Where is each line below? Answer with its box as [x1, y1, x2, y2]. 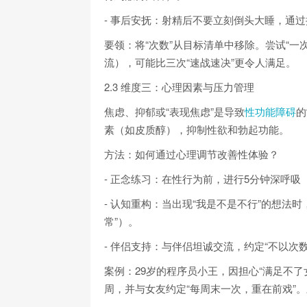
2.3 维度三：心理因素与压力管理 [104, 79, 254, 94]
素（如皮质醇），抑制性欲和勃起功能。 [104, 121, 289, 136]
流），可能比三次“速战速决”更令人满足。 [104, 54, 296, 69]
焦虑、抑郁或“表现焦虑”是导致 [104, 103, 245, 119]
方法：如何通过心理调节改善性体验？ [104, 146, 279, 161]
